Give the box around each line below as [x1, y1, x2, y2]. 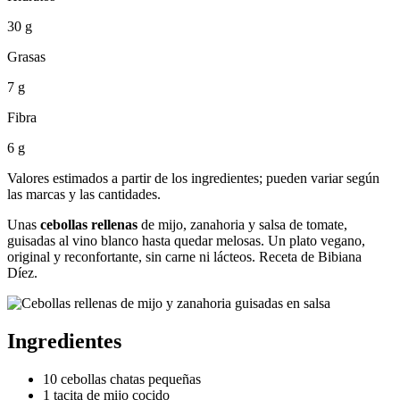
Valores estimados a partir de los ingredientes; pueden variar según [7, 170, 379, 186]
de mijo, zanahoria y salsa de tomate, [137, 216, 347, 232]
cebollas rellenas [40, 216, 137, 232]
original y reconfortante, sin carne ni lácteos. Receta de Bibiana [7, 248, 362, 264]
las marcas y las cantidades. [7, 186, 161, 202]
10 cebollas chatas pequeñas [43, 371, 201, 387]
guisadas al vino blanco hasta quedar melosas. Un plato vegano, [7, 232, 365, 248]
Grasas [7, 48, 46, 64]
